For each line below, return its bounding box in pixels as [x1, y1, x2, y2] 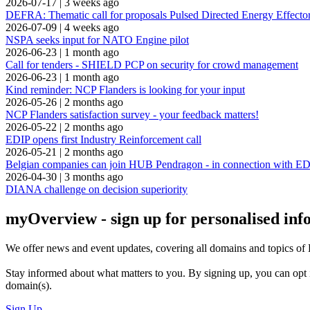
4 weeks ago [64, 21, 119, 34]
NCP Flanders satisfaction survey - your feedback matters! [6, 109, 259, 121]
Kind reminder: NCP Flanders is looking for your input [6, 84, 245, 96]
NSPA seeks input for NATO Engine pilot [6, 34, 189, 46]
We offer [6, 242, 46, 255]
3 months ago [64, 171, 123, 183]
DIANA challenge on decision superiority [6, 183, 188, 196]
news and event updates [46, 242, 150, 255]
